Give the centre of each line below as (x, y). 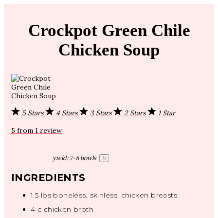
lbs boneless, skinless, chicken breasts (108, 195)
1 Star (167, 113)
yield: (60, 157)
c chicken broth (64, 209)
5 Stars (34, 113)
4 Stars (68, 113)
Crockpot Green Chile (109, 30)
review (50, 131)
